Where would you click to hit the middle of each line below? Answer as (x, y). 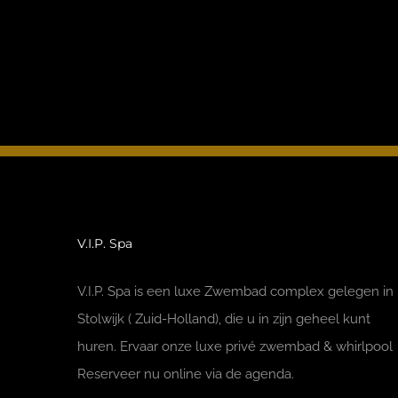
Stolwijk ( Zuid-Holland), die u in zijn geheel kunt (224, 318)
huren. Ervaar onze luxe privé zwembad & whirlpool (235, 346)
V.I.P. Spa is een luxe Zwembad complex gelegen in (235, 291)
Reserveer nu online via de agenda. (186, 374)
